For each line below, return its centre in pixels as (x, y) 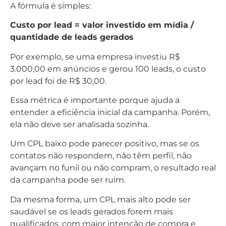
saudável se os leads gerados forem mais (92, 211)
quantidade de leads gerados (72, 37)
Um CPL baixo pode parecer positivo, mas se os (105, 144)
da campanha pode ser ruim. (68, 180)
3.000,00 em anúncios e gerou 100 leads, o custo (108, 69)
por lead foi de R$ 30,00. (58, 81)
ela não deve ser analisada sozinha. (79, 124)
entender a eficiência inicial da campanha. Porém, (110, 112)
